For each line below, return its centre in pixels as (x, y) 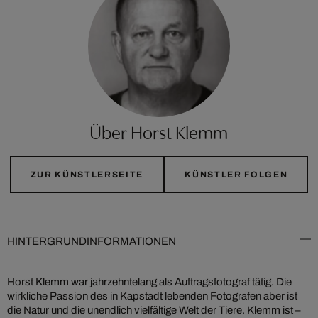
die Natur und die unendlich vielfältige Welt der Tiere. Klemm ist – (154, 310)
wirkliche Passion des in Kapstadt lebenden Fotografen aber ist (152, 296)
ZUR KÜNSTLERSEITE (87, 174)
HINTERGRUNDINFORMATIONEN (92, 241)
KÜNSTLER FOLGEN (236, 174)
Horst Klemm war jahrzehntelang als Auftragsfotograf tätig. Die (149, 281)
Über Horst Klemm (159, 131)
